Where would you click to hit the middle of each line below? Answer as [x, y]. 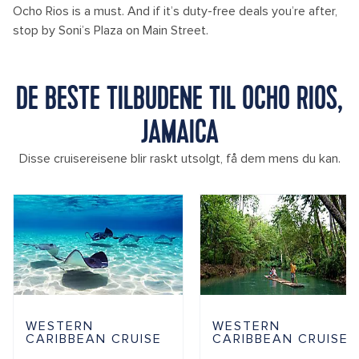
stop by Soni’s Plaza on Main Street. [111, 30]
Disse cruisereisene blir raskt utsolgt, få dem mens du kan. [179, 159]
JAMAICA [179, 134]
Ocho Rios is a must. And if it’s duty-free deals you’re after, [175, 11]
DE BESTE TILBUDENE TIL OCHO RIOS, [179, 101]
